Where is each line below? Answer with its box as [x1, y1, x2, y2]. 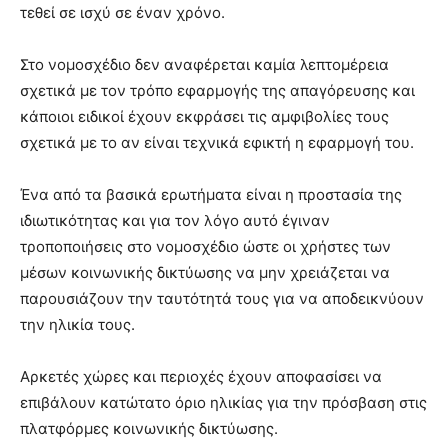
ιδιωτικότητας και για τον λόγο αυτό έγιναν [20, 210, 330, 230]
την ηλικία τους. [20, 314, 135, 334]
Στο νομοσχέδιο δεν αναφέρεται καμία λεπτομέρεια [20, 54, 389, 74]
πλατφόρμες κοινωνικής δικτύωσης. [20, 418, 278, 438]
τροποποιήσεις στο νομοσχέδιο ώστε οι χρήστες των [20, 236, 391, 256]
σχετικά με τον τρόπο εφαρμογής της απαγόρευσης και [20, 80, 415, 100]
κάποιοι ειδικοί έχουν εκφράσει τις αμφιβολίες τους [20, 106, 389, 126]
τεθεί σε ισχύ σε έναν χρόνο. [20, 2, 225, 22]
